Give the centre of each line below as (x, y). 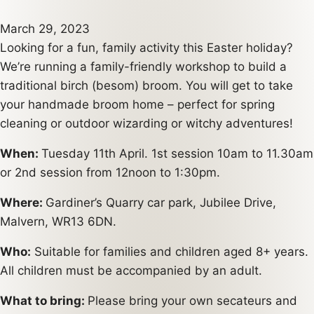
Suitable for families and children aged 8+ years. (170, 252)
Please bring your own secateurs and (192, 301)
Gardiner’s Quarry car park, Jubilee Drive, (161, 203)
